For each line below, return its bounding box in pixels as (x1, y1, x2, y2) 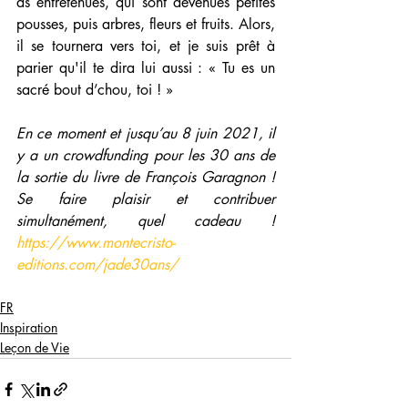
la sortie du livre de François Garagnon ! (16, 168, 275, 187)
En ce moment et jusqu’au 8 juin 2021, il (16, 124, 275, 143)
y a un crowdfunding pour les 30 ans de (16, 146, 275, 165)
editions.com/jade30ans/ (16, 255, 178, 274)
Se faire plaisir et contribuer (16, 189, 275, 209)
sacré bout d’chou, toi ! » (16, 80, 173, 99)
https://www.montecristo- (16, 233, 175, 252)
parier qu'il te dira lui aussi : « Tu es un (16, 58, 275, 77)
